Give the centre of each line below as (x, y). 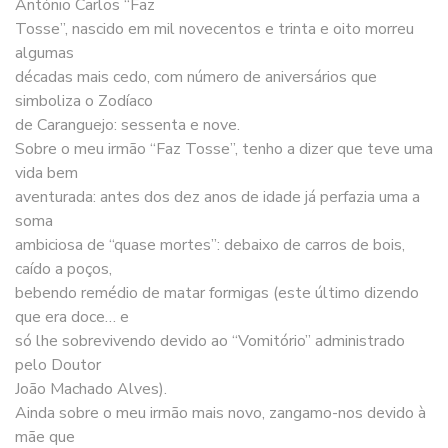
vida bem (46, 172)
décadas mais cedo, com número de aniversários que (196, 76)
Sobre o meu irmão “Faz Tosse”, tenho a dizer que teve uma (224, 148)
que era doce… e (72, 316)
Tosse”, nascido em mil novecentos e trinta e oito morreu (214, 28)
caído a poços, (63, 268)
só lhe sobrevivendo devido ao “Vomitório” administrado (210, 340)
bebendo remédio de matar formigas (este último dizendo (217, 292)
